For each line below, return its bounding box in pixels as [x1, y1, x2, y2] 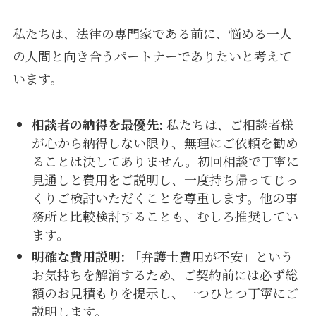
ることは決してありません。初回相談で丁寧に [31, 152, 299, 171]
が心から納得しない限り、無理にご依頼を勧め [31, 133, 298, 152]
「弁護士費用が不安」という [124, 246, 293, 265]
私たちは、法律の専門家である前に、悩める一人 [12, 24, 292, 43]
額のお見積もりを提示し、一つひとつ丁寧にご [31, 283, 298, 302]
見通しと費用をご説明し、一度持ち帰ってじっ [31, 170, 298, 189]
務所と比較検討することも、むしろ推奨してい [31, 207, 298, 226]
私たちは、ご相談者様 [162, 115, 293, 134]
